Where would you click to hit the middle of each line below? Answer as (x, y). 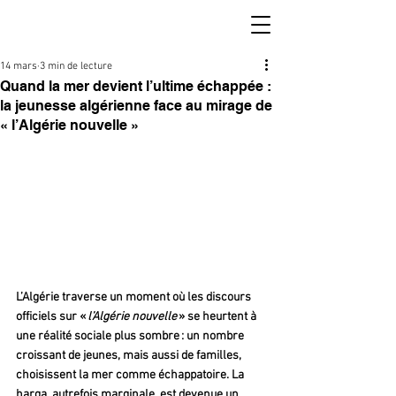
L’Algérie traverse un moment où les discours (135, 298)
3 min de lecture (76, 66)
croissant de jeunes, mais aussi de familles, (130, 356)
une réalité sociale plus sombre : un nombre (131, 337)
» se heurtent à (219, 317)
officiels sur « (52, 317)
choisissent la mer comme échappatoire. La (131, 376)
